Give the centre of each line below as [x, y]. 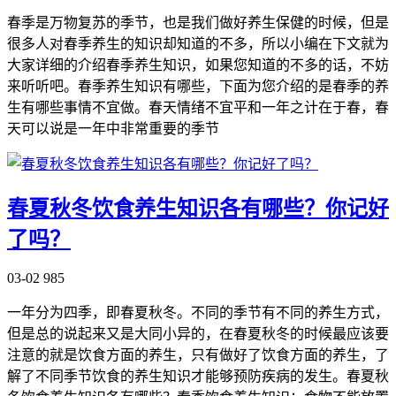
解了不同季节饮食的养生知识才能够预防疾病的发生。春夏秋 [198, 376]
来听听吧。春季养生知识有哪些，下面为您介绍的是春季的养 [198, 86]
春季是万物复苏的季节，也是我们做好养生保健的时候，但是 [198, 22]
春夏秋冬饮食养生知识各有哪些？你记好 [198, 208]
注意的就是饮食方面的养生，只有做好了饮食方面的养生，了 [198, 354]
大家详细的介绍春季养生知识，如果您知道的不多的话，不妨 [198, 65]
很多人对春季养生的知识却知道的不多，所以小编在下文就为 [198, 43]
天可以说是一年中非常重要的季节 [113, 128]
